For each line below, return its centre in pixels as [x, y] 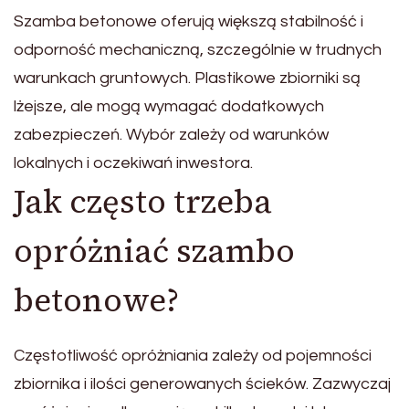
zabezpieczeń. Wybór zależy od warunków [171, 135]
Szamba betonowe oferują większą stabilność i [189, 22]
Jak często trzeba [143, 202]
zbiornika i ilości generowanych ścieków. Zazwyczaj [202, 383]
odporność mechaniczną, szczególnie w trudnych [198, 50]
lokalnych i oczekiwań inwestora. [133, 163]
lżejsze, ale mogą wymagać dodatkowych [169, 107]
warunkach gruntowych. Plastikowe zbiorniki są [187, 79]
